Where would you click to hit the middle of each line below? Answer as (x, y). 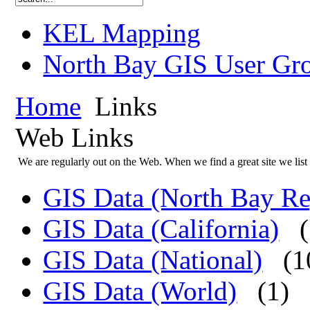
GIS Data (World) (140, 291)
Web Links (75, 137)
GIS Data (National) (153, 259)
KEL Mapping (122, 33)
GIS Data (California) (161, 228)
